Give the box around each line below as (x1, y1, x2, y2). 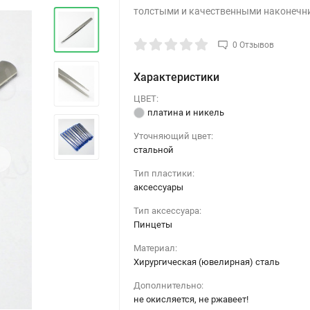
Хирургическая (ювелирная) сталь (133, 256, 280, 267)
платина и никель (147, 107, 224, 118)
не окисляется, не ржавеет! (133, 293, 248, 304)
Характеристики (133, 70, 219, 84)
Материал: (133, 242, 177, 253)
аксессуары (133, 181, 183, 192)
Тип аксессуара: (133, 205, 201, 216)
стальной (133, 144, 174, 155)
